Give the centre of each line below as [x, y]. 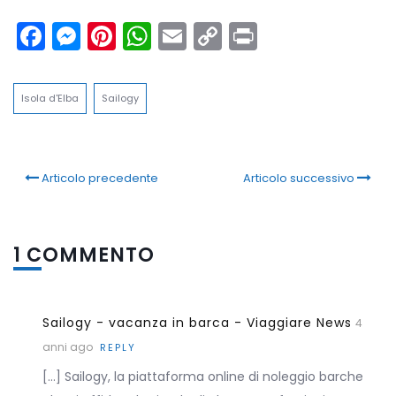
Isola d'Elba [50, 99]
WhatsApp [224, 36]
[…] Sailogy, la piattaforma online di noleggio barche [203, 377]
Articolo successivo [298, 179]
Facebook [112, 36]
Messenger [156, 36]
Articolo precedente [100, 179]
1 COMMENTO [84, 255]
